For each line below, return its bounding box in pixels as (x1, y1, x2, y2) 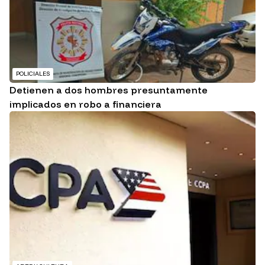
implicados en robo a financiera (9, 98, 161, 111)
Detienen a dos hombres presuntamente (9, 84, 208, 96)
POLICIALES (16, 70, 50, 78)
